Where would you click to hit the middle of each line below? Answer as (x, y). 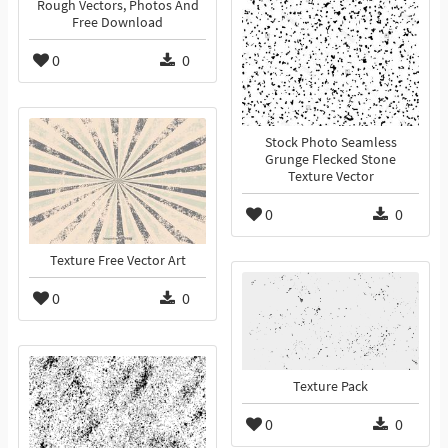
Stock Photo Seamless (330, 143)
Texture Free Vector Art (117, 261)
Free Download (117, 23)
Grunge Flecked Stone (330, 160)
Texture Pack (330, 387)
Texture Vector (330, 177)
